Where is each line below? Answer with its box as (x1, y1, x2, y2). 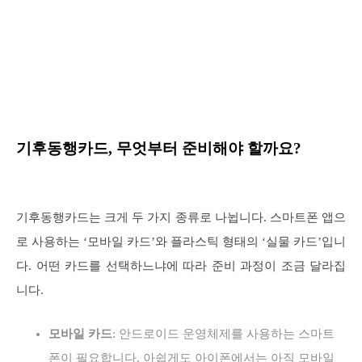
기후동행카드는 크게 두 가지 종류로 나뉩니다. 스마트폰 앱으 (16, 211, 346, 224)
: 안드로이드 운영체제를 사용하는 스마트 (112, 327, 335, 340)
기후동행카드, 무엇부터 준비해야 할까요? (16, 140, 301, 157)
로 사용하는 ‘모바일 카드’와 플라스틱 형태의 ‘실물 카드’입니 (16, 235, 346, 248)
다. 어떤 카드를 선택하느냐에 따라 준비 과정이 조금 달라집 (16, 259, 346, 272)
